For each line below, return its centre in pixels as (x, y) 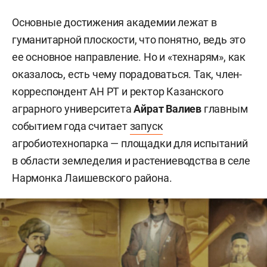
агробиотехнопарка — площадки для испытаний (130, 144)
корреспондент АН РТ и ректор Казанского (118, 92)
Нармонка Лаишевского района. (92, 178)
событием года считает (71, 126)
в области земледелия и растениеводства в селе (131, 161)
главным (225, 109)
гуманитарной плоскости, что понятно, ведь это (129, 40)
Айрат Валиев (168, 109)
